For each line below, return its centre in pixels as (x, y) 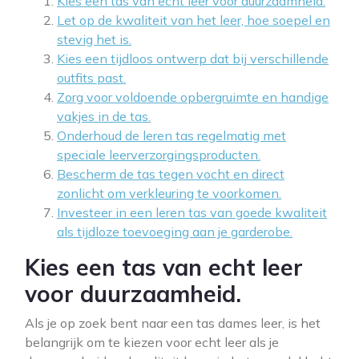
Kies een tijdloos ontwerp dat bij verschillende (193, 58)
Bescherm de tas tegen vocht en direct (171, 174)
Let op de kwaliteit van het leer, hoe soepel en (194, 20)
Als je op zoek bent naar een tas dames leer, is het (173, 323)
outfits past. (91, 78)
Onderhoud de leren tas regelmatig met (171, 135)
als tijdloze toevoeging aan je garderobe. (175, 232)
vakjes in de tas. (104, 116)
